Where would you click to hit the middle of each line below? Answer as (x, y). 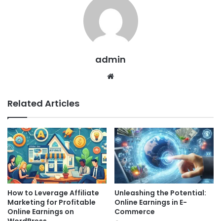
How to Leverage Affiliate (53, 193)
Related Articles (43, 103)
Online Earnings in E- (151, 203)
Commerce (135, 212)
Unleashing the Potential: (160, 193)
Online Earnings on (41, 212)
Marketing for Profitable (52, 203)
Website (128, 75)
